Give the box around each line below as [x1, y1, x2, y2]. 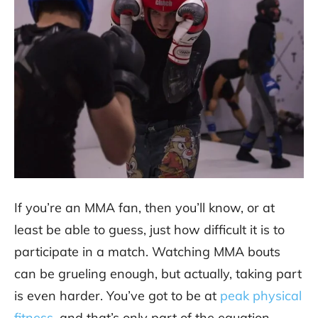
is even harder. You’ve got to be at [14, 287, 220, 304]
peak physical [220, 287, 302, 304]
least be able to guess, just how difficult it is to [14, 221, 285, 238]
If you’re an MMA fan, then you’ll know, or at [14, 199, 275, 216]
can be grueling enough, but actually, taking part [14, 265, 302, 282]
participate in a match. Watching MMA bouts [14, 243, 280, 260]
